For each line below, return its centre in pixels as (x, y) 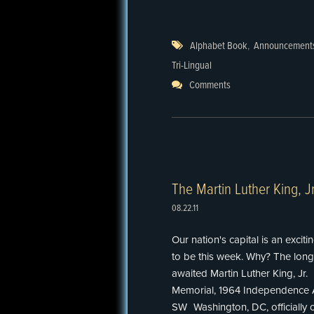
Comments (210, 86)
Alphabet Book (219, 46)
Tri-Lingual (192, 66)
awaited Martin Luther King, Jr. (240, 273)
